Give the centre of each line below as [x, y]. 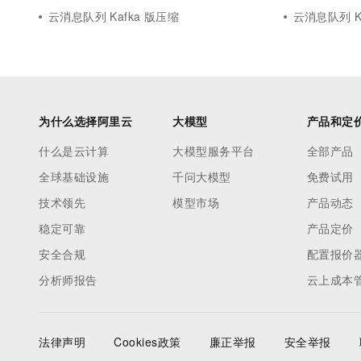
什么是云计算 [74, 151]
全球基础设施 [74, 176]
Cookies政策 [147, 342]
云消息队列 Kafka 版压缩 [114, 16]
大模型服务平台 [214, 151]
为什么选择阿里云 [85, 121]
